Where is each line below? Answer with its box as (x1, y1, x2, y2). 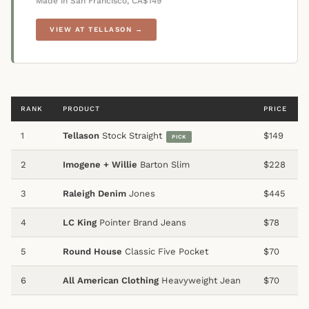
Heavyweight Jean (159, 275, 241, 286)
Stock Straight (99, 130, 162, 141)
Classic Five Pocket (122, 246, 208, 257)
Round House (63, 246, 122, 257)
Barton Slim (137, 159, 190, 170)
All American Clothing (63, 275, 159, 286)
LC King (63, 217, 97, 228)
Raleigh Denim (63, 188, 126, 199)
